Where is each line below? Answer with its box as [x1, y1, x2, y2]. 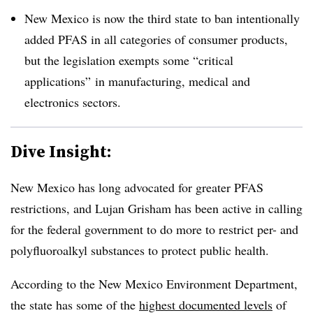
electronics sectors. [24, 93, 121, 110]
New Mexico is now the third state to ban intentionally [24, 9, 300, 27]
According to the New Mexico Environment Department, [10, 275, 298, 292]
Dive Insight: [10, 139, 112, 163]
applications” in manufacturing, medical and [24, 72, 250, 89]
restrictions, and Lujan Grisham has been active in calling [10, 199, 303, 217]
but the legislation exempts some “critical [24, 51, 233, 68]
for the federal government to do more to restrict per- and [10, 220, 298, 238]
